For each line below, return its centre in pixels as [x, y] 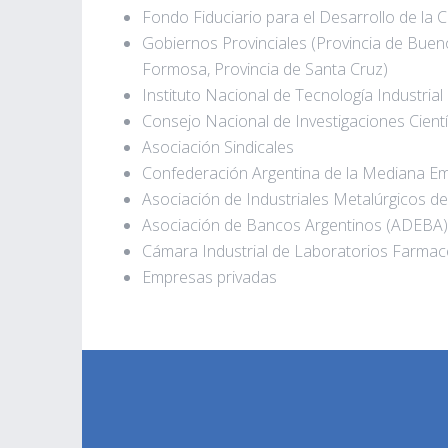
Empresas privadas [209, 277]
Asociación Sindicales [218, 147]
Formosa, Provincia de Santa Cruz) [265, 69]
